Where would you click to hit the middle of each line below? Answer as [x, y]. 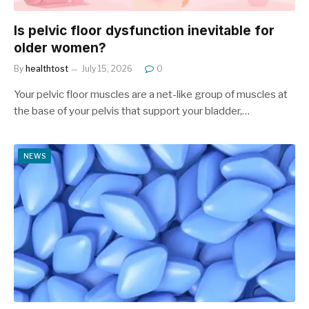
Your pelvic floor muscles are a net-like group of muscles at [151, 94]
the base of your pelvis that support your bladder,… [132, 111]
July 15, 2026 [107, 68]
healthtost [47, 68]
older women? [60, 48]
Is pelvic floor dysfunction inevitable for [144, 30]
